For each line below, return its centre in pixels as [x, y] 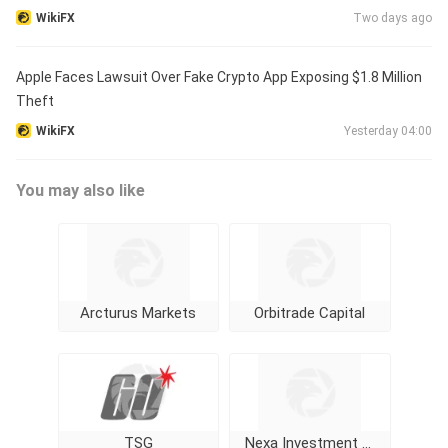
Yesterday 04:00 [388, 131]
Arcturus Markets [138, 313]
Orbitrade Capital [310, 313]
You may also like [80, 190]
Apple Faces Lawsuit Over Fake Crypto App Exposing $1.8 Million [219, 77]
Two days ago [392, 18]
